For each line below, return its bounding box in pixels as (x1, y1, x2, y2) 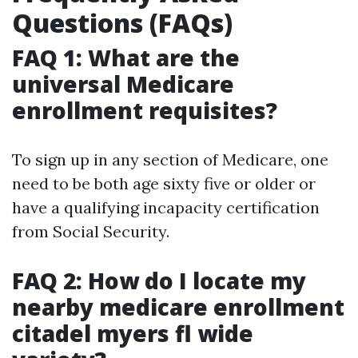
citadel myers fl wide (12, 318, 253, 348)
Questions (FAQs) (12, 6, 233, 40)
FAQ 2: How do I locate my (12, 265, 306, 296)
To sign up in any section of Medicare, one (12, 149, 328, 169)
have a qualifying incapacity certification (12, 197, 320, 217)
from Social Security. (12, 221, 169, 241)
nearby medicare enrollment (12, 292, 344, 322)
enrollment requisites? (12, 95, 277, 125)
